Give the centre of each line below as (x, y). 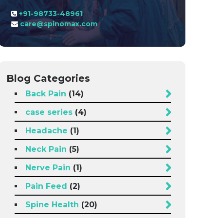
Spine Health (52, 205)
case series (49, 112)
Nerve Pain (48, 168)
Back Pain (45, 94)
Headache (46, 131)
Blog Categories (48, 78)
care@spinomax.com (58, 24)
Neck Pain (46, 149)
